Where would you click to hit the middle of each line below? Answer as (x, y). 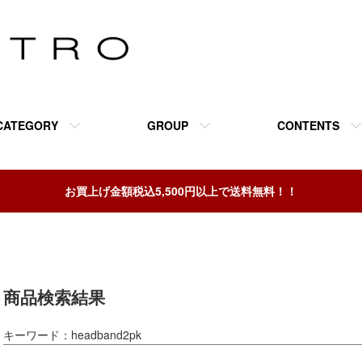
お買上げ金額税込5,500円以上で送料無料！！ (181, 190)
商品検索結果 (54, 297)
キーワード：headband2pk (72, 334)
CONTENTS (308, 125)
